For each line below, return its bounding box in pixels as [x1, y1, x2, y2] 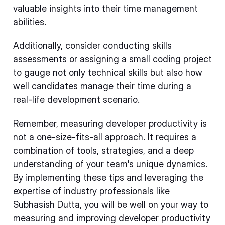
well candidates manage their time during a [13, 81, 191, 91]
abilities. [13, 17, 46, 27]
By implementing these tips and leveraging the [13, 172, 203, 183]
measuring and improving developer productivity [13, 213, 210, 223]
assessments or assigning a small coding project [13, 54, 212, 64]
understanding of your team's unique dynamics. [13, 159, 207, 169]
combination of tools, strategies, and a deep [13, 145, 194, 156]
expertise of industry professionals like [13, 186, 170, 196]
